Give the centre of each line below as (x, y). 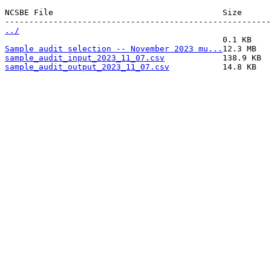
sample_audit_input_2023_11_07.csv (85, 58)
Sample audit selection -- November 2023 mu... (114, 49)
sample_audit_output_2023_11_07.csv (87, 67)
